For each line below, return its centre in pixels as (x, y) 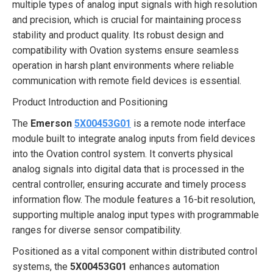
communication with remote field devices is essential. (127, 81)
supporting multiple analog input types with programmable (136, 215)
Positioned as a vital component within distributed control (135, 251)
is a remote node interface (188, 123)
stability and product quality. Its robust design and (118, 35)
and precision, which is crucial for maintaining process (127, 20)
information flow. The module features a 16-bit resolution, (134, 200)
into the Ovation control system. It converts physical (122, 154)
